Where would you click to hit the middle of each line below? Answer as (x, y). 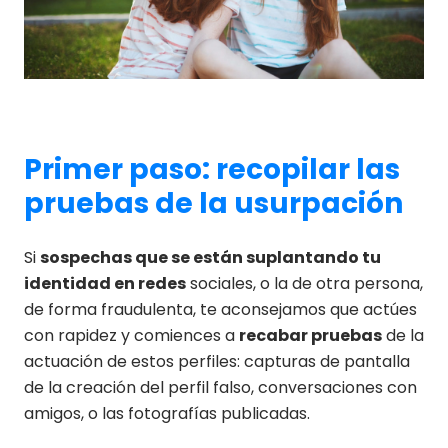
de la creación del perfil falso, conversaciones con (220, 388)
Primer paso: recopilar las (212, 170)
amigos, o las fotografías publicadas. (167, 414)
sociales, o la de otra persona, (304, 284)
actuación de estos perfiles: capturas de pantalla (217, 362)
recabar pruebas (310, 336)
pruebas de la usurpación (213, 204)
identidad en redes (105, 284)
